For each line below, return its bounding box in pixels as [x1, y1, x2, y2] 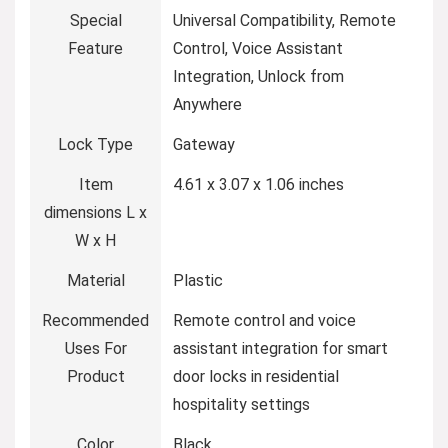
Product [66, 366, 125, 386]
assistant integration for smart [173, 338, 388, 358]
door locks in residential [173, 366, 339, 386]
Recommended [42, 310, 149, 330]
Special [69, 10, 122, 30]
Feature [68, 38, 123, 58]
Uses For [64, 338, 127, 358]
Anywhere [173, 94, 242, 114]
